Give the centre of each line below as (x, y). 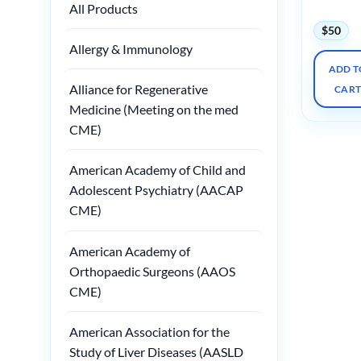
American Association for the (150, 331)
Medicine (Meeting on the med (154, 110)
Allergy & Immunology (131, 49)
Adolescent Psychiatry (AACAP (157, 190)
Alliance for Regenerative (139, 89)
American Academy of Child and (158, 170)
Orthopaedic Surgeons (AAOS (153, 271)
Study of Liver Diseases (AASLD (157, 351)
